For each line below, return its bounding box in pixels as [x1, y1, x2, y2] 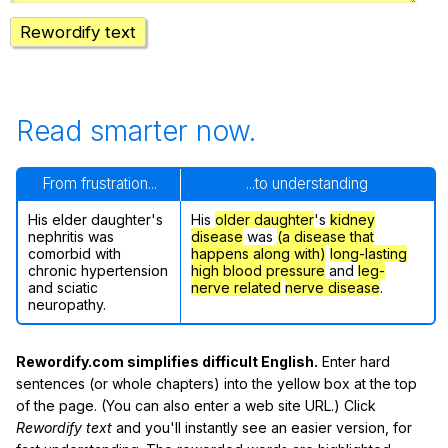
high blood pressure [191, 262, 325, 280]
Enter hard [318, 353, 390, 371]
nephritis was [28, 228, 114, 246]
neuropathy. [28, 296, 106, 314]
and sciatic [28, 279, 98, 297]
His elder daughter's [28, 211, 163, 229]
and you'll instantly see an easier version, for [112, 419, 412, 437]
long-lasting [330, 245, 407, 263]
